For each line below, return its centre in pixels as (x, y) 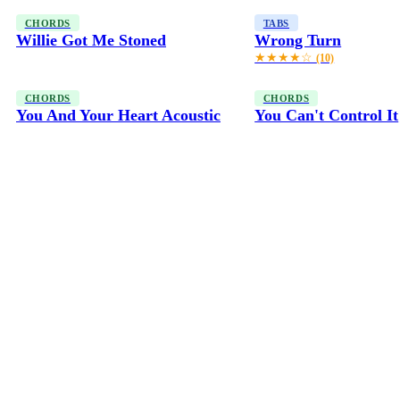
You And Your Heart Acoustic (118, 116)
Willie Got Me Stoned (91, 40)
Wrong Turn (298, 40)
